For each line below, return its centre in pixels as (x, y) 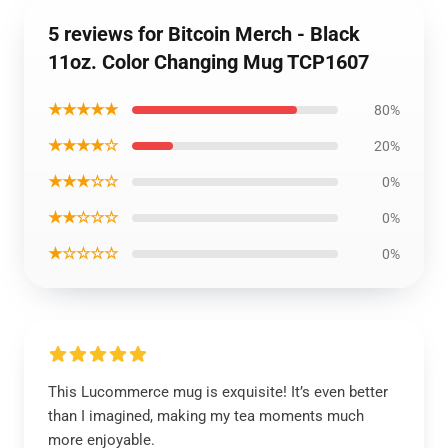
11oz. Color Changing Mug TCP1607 (208, 62)
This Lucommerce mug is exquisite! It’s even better (218, 392)
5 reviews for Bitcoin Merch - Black (204, 34)
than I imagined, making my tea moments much (206, 416)
